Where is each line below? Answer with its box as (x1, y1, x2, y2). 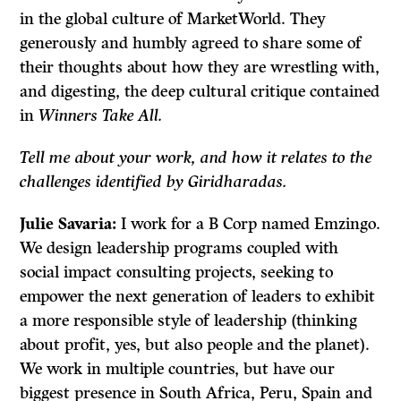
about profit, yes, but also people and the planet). (20, 335, 371, 355)
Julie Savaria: (20, 214, 122, 235)
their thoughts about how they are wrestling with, (20, 57, 380, 78)
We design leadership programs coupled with (20, 238, 339, 259)
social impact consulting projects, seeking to (20, 262, 334, 283)
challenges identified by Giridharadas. (20, 172, 288, 192)
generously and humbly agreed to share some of (20, 33, 363, 54)
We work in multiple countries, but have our (20, 359, 336, 380)
